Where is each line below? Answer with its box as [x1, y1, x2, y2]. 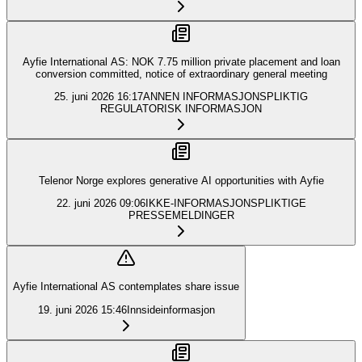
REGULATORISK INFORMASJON [100, 103, 262, 116]
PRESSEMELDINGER [128, 208, 234, 221]
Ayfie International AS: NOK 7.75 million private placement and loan [22, 55, 340, 68]
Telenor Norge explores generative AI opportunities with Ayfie [38, 174, 324, 187]
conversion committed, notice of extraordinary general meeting [35, 67, 327, 80]
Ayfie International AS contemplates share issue [13, 280, 239, 293]
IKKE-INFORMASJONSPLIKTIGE [145, 196, 306, 209]
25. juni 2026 [54, 90, 114, 103]
